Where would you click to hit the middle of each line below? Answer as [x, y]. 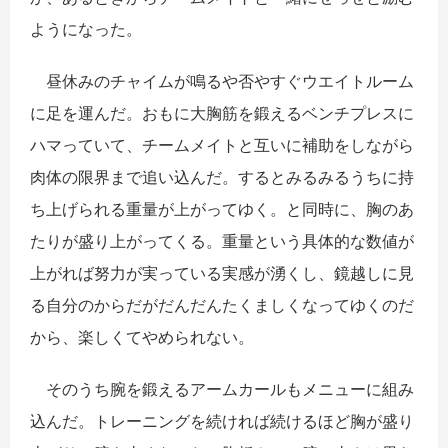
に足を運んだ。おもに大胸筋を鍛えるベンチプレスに [222, 112]
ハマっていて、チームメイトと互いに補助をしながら [222, 144]
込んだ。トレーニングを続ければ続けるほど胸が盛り [222, 420]
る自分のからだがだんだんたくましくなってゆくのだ [222, 304]
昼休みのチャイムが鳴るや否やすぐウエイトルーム [222, 80]
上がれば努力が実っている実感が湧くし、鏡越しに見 [222, 272]
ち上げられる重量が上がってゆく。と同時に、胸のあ [222, 208]
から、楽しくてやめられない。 [142, 336]
